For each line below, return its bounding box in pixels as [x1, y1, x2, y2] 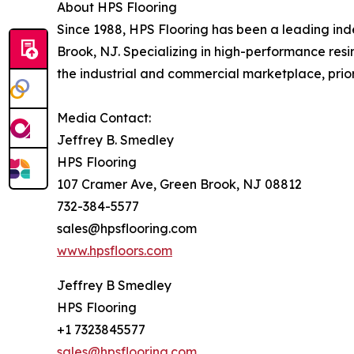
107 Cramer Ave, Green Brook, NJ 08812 [57, 175, 302, 192]
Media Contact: [57, 109, 151, 126]
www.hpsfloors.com [57, 242, 172, 258]
